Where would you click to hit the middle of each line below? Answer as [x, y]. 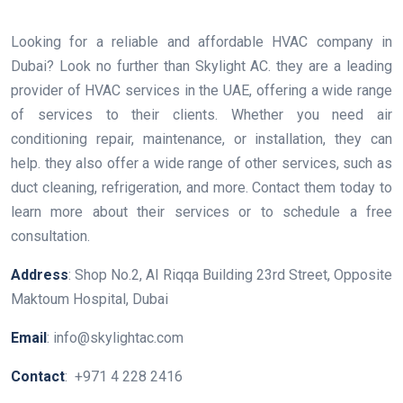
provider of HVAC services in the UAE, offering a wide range [201, 91]
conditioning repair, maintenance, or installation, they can [201, 139]
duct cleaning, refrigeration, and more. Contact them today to [201, 188]
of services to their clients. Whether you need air [201, 115]
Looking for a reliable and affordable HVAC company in [201, 42]
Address [40, 275]
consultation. [50, 237]
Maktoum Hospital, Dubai [90, 300]
